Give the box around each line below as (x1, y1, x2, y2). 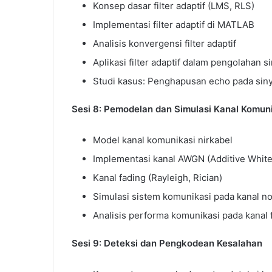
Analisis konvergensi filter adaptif (93, 37, 236, 49)
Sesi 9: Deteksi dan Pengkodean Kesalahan (72, 237, 262, 249)
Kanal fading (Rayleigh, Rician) (93, 171, 222, 183)
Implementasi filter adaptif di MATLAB (93, 18, 254, 30)
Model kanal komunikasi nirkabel (93, 134, 233, 146)
